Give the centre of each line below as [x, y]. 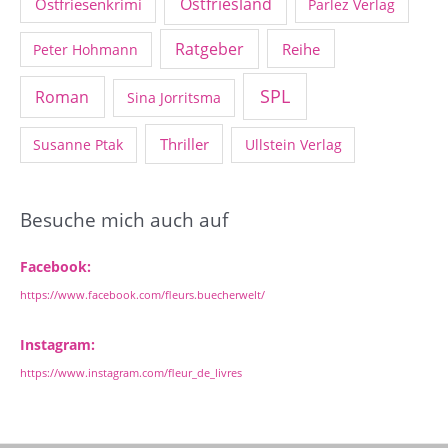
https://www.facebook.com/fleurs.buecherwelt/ [142, 295]
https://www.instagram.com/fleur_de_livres [131, 373]
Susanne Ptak [78, 145]
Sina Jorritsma [173, 98]
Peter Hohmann [86, 49]
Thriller [184, 144]
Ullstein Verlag [293, 145]
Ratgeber [210, 48]
